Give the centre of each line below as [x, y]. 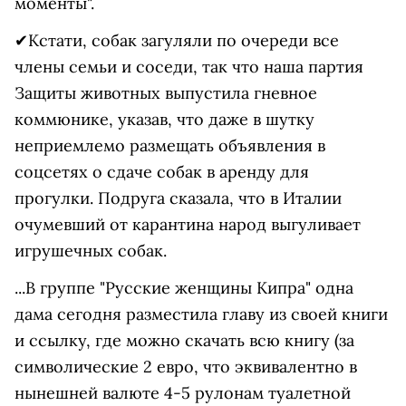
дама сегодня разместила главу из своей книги [201, 314]
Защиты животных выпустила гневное [166, 93]
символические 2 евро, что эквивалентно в [186, 367]
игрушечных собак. [91, 251]
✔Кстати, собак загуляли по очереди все [177, 40]
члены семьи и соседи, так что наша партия [189, 67]
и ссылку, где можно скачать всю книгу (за [184, 340]
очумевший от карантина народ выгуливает [188, 224]
